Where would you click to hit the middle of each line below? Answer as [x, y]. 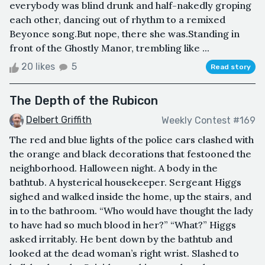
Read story [231, 67]
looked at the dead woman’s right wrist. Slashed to [124, 253]
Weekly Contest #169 [209, 120]
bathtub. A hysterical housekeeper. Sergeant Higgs [125, 182]
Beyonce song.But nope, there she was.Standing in [125, 34]
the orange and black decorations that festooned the [130, 154]
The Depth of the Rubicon [84, 101]
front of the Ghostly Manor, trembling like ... [109, 48]
